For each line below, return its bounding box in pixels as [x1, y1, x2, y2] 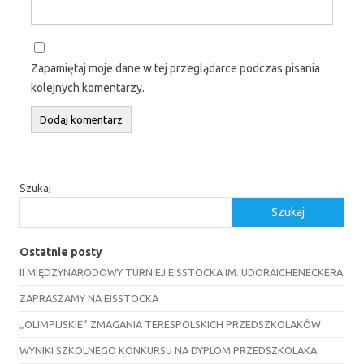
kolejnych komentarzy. [31, 80, 145, 94]
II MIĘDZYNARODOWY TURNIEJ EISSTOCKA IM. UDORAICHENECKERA [19, 266, 343, 278]
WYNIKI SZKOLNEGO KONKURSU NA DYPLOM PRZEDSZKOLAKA [19, 344, 317, 356]
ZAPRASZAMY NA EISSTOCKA [19, 292, 158, 304]
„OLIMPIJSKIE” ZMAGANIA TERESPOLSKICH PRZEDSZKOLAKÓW [19, 318, 321, 330]
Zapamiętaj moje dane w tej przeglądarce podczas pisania [31, 61, 320, 75]
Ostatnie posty [19, 245, 102, 258]
